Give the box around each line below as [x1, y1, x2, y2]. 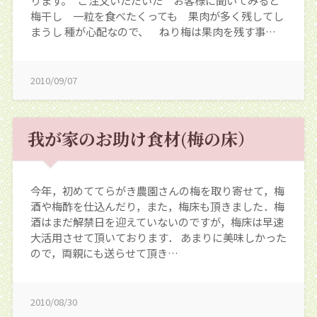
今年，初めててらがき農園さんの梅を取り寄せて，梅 [30, 183, 284, 199]
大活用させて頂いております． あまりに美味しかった [30, 229, 287, 246]
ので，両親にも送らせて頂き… [30, 245, 178, 261]
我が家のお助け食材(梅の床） [27, 126, 255, 151]
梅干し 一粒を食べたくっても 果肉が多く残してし [30, 7, 284, 23]
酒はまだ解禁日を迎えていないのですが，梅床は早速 [30, 214, 284, 230]
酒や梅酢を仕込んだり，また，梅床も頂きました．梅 [30, 198, 284, 214]
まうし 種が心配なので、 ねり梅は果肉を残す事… [30, 23, 276, 39]
